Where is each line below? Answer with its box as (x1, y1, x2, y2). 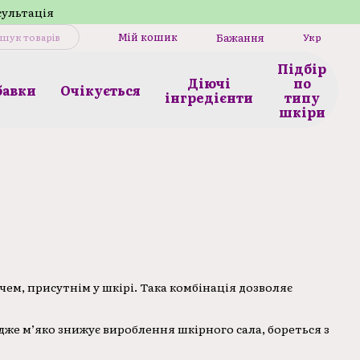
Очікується (60, 80, 141, 100)
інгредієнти (165, 88, 253, 107)
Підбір (277, 59, 326, 78)
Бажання (216, 29, 264, 45)
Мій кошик (118, 28, 178, 44)
